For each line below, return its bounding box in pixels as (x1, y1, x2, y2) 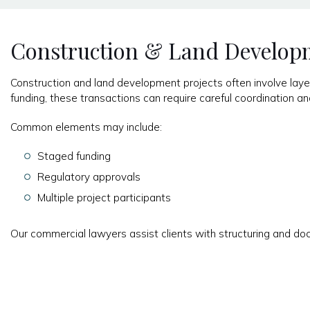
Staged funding (37, 149, 111, 163)
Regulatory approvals (37, 170, 140, 183)
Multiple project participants (37, 190, 171, 204)
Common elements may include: (10, 120, 162, 134)
